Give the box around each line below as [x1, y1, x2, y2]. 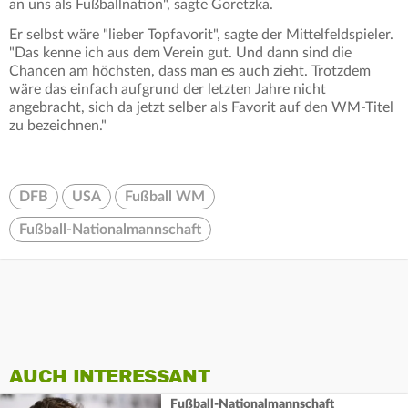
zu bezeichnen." [9, 118, 107, 134]
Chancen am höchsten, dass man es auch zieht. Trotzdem [9, 64, 371, 79]
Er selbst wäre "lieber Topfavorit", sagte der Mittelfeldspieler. [9, 27, 393, 43]
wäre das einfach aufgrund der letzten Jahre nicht [9, 82, 326, 97]
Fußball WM [125, 189, 205, 205]
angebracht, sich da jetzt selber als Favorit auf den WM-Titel [9, 100, 393, 116]
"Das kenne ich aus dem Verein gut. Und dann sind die [9, 46, 352, 61]
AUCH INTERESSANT [9, 365, 209, 389]
